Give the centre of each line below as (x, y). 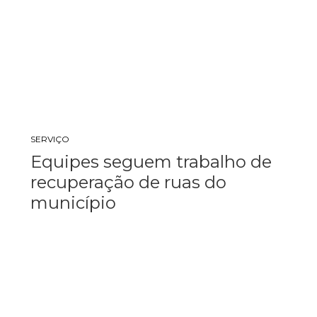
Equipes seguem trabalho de (151, 162)
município (73, 203)
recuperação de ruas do (128, 182)
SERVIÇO (50, 139)
